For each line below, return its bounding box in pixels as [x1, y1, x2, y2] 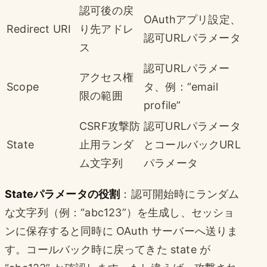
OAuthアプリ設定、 [144, 13, 241, 26]
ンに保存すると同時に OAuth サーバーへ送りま [5, 224, 238, 237]
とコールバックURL [144, 138, 241, 151]
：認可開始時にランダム [120, 187, 240, 200]
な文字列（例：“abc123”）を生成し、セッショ [5, 206, 235, 219]
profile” [144, 98, 181, 111]
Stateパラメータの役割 [5, 187, 120, 200]
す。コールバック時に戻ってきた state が [5, 243, 211, 256]
